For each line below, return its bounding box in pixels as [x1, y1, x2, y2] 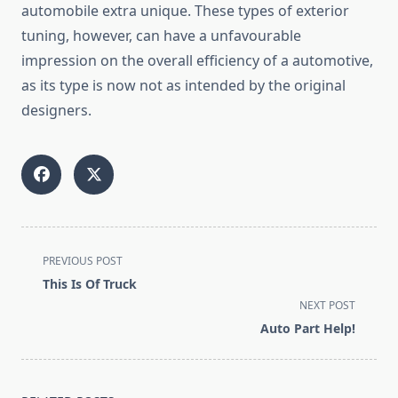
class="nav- [20, 270, 96, 291]
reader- [20, 334, 70, 354]
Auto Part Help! [260, 320, 355, 338]
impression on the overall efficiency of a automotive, [21, 51, 373, 71]
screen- [20, 313, 70, 333]
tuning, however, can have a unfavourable [21, 26, 301, 46]
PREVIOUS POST [43, 253, 123, 269]
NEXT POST [299, 298, 355, 314]
